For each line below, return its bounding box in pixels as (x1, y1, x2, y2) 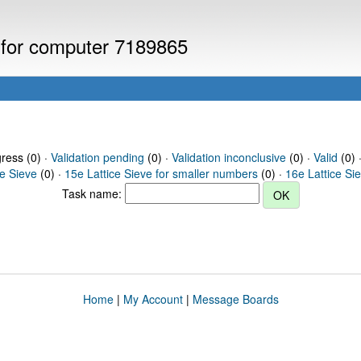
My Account (122, 291, 183, 307)
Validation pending (50, 149, 144, 165)
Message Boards (192, 291, 279, 307)
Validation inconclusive (171, 149, 286, 165)
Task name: (61, 185, 125, 201)
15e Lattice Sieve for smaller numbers (64, 165, 258, 181)
